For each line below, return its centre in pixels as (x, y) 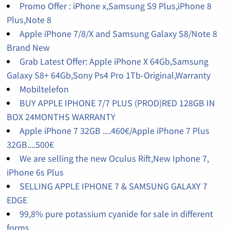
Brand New (28, 48)
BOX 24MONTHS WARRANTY (61, 117)
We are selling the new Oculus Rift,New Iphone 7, (114, 159)
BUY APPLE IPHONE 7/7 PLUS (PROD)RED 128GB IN (117, 103)
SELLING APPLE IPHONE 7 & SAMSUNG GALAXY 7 (113, 186)
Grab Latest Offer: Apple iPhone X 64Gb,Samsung (114, 62)
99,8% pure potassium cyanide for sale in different (116, 214)
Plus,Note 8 (29, 20)
